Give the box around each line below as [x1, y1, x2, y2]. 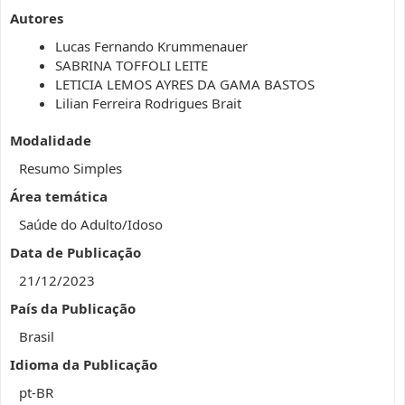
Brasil [19, 327, 54, 345]
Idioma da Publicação [10, 355, 157, 373]
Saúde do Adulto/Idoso [19, 215, 163, 233]
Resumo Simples [19, 159, 122, 177]
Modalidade [10, 131, 91, 149]
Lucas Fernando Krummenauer [55, 37, 248, 55]
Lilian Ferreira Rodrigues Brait [55, 94, 241, 112]
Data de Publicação [10, 243, 141, 261]
